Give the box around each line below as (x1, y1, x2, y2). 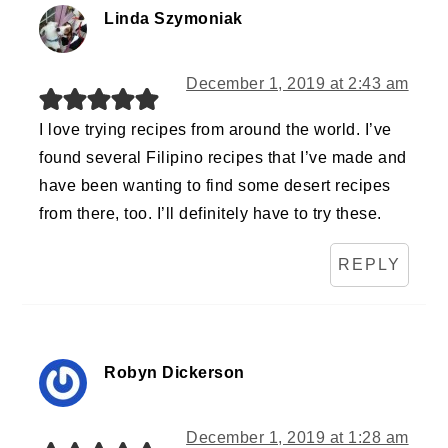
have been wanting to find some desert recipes (39, 177, 391, 195)
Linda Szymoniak (104, 10, 243, 28)
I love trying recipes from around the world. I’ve (39, 121, 392, 139)
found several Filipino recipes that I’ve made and (39, 149, 407, 167)
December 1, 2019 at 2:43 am (186, 75, 409, 93)
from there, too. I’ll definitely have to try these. (39, 205, 382, 223)
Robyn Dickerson (104, 364, 245, 382)
